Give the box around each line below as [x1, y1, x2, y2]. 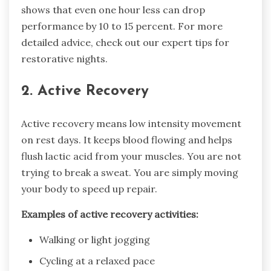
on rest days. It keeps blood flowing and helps [21, 134, 232, 146]
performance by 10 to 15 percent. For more [21, 20, 223, 33]
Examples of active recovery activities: [21, 208, 198, 221]
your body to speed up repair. [21, 183, 157, 195]
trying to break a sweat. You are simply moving [21, 166, 238, 179]
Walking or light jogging [39, 233, 150, 246]
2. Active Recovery [21, 84, 149, 99]
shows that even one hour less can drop [21, 4, 205, 16]
